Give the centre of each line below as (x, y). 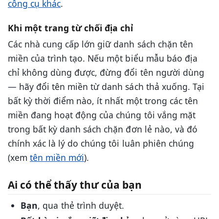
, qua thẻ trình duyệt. (81, 205)
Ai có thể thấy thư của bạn (75, 185)
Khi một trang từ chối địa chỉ (71, 28)
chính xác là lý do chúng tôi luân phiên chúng (101, 143)
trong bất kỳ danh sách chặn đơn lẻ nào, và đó (103, 129)
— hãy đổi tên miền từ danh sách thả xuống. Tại (106, 87)
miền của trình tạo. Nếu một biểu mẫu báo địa (103, 58)
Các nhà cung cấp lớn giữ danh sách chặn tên (100, 44)
